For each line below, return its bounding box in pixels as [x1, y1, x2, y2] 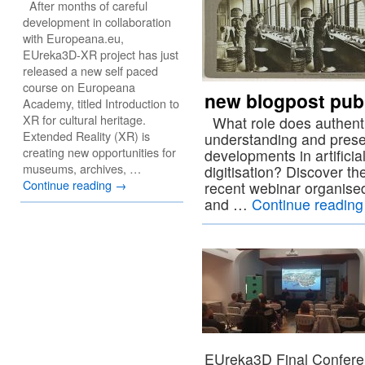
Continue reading [23, 176, 115, 193]
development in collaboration [23, 13, 171, 30]
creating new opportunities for [23, 143, 176, 161]
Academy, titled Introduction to [23, 95, 179, 112]
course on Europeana [23, 78, 135, 95]
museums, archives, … [23, 160, 141, 177]
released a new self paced [23, 62, 158, 79]
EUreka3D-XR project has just [23, 46, 178, 63]
